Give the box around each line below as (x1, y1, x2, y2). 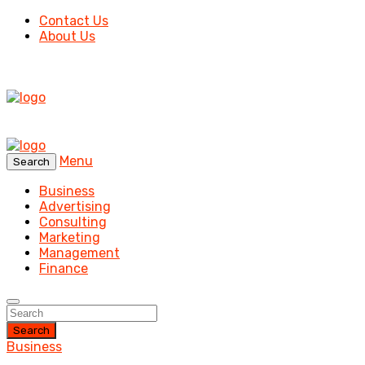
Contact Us (39, 13, 108, 29)
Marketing (39, 230, 100, 245)
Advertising (39, 199, 111, 214)
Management (39, 245, 120, 261)
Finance (39, 261, 88, 276)
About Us (39, 29, 95, 44)
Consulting (39, 214, 107, 230)
